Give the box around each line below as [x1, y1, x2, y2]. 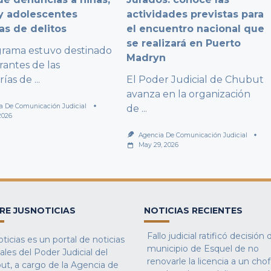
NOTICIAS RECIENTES [144, 205, 243, 217]
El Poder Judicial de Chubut [126, 74, 264, 86]
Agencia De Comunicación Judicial [139, 131, 248, 140]
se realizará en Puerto [126, 38, 241, 50]
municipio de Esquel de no [147, 243, 260, 255]
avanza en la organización [126, 88, 251, 100]
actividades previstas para [126, 8, 264, 21]
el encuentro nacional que [126, 23, 265, 35]
